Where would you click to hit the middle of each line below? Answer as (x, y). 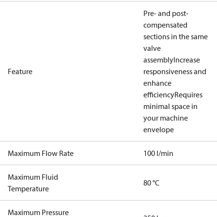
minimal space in (170, 106)
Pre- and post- (166, 13)
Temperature (28, 188)
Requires (188, 94)
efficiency (159, 94)
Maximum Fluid (33, 177)
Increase (187, 60)
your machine (166, 118)
